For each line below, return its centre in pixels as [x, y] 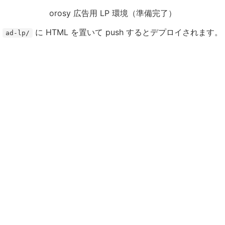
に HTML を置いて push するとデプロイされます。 [128, 32]
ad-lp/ [18, 33]
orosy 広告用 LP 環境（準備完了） [113, 13]
